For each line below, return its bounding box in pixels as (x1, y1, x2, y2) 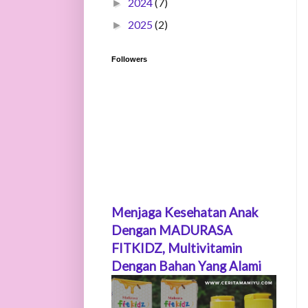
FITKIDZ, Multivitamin (111, 241, 242, 256)
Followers (111, 55, 147, 64)
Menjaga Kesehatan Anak (111, 205, 258, 221)
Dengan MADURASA (111, 223, 232, 239)
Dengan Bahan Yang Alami (111, 258, 261, 274)
